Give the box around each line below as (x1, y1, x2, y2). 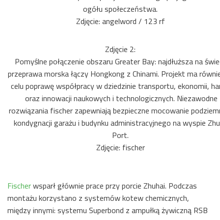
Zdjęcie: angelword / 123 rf (76, 14, 167, 28)
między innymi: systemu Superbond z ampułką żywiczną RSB (7, 203, 208, 218)
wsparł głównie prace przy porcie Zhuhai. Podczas (31, 178, 197, 193)
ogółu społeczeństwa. (83, 1, 160, 16)
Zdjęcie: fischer (96, 140, 147, 155)
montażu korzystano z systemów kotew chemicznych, (7, 191, 189, 205)
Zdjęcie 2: (105, 42, 137, 56)
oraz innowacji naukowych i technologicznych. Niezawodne (25, 91, 218, 106)
